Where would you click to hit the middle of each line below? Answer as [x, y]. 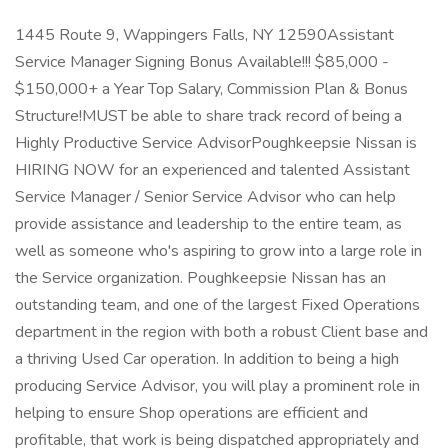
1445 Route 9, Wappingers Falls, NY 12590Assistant [204, 35]
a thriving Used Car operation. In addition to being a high [207, 359]
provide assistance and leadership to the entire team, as [208, 224]
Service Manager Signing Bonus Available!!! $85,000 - [202, 62]
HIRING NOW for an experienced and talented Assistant [212, 170]
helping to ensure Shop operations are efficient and [191, 413]
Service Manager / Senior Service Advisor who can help [205, 197]
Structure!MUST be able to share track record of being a [208, 116]
